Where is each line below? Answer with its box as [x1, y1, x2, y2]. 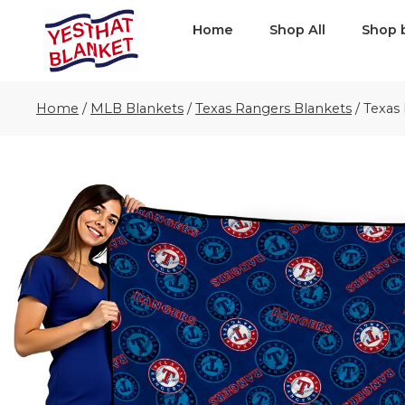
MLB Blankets [90, 99, 184, 117]
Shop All [268, 22, 325, 38]
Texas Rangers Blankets [195, 99, 352, 117]
